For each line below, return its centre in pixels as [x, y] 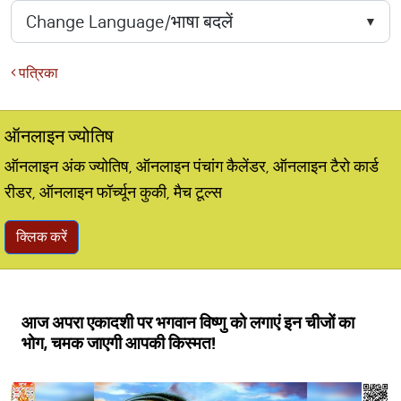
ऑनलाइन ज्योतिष [59, 136]
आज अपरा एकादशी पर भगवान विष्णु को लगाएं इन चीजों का [188, 323]
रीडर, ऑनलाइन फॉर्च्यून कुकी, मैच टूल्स [113, 192]
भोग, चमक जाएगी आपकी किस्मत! [119, 343]
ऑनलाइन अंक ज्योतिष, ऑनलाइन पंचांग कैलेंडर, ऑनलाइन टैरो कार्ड [192, 166]
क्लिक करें [42, 237]
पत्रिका [37, 73]
